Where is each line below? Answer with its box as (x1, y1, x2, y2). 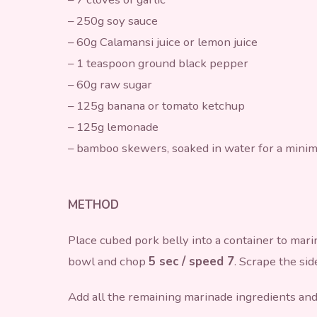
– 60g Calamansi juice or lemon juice (68, 33, 258, 50)
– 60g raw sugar (68, 76, 152, 93)
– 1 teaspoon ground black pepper (68, 54, 248, 71)
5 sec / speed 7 (149, 253, 234, 270)
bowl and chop (68, 253, 149, 270)
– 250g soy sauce (68, 12, 158, 29)
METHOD (68, 197, 119, 214)
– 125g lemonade (68, 118, 158, 135)
